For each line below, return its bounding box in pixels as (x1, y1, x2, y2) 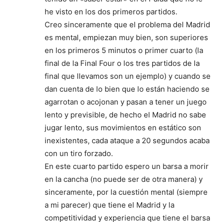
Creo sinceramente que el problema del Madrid (45, 20, 210, 29)
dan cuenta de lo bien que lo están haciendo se (45, 84, 210, 94)
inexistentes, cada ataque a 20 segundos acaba (45, 136, 210, 145)
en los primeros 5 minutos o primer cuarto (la (45, 46, 203, 55)
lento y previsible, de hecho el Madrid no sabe (45, 110, 206, 119)
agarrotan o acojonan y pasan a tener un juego (45, 97, 207, 107)
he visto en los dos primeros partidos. (45, 7, 177, 16)
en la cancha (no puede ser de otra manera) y (45, 174, 203, 184)
